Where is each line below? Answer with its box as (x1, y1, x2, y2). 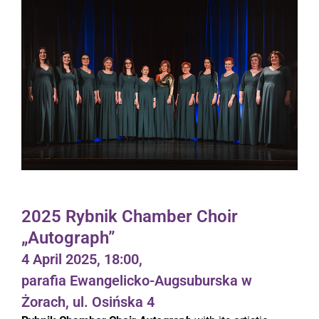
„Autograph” (21, 227, 115, 248)
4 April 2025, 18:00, (21, 250, 142, 268)
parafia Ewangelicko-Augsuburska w (21, 271, 252, 289)
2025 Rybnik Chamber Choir (21, 206, 238, 226)
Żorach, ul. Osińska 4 (21, 293, 155, 310)
